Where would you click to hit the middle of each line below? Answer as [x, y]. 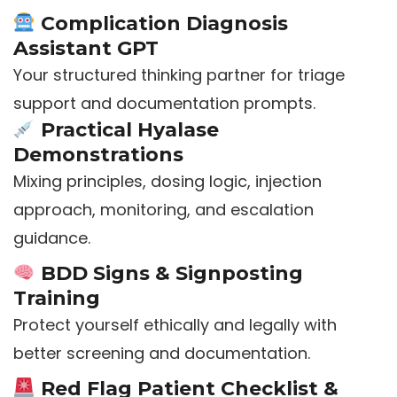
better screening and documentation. [161, 354]
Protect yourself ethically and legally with [175, 325]
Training [56, 299]
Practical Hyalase [127, 130]
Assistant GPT [86, 49]
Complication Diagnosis [161, 24]
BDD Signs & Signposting [169, 274]
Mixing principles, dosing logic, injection [167, 182]
